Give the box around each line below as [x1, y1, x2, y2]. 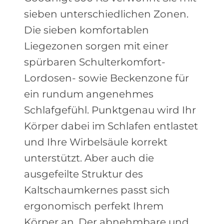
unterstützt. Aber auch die [24, 152, 154, 164]
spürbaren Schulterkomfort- [24, 56, 165, 68]
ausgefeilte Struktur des [24, 168, 143, 180]
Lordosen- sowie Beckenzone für [24, 72, 189, 84]
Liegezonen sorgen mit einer [24, 40, 168, 52]
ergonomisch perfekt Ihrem [24, 200, 163, 212]
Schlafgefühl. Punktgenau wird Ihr [24, 104, 196, 116]
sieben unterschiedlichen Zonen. [24, 8, 188, 20]
